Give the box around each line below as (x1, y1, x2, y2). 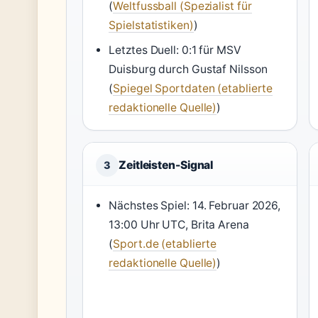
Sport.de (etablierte (113, 237, 217, 251)
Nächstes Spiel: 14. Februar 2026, (109, 199, 281, 212)
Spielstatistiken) (109, 18, 194, 32)
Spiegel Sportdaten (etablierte (113, 82, 273, 95)
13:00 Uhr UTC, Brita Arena (109, 218, 249, 231)
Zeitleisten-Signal (119, 158, 214, 172)
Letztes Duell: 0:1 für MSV (109, 43, 241, 57)
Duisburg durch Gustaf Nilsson (109, 62, 268, 76)
